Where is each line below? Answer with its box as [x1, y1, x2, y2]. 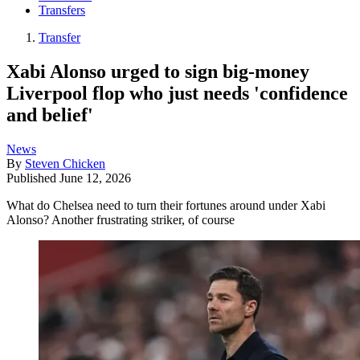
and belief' [6, 104, 93, 125]
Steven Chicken [25, 156, 105, 170]
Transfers [39, 3, 85, 18]
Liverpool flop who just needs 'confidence [6, 82, 348, 104]
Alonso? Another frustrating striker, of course [6, 212, 235, 227]
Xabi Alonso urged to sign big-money [6, 60, 309, 82]
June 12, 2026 [59, 170, 131, 185]
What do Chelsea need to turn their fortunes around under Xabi [6, 198, 325, 212]
